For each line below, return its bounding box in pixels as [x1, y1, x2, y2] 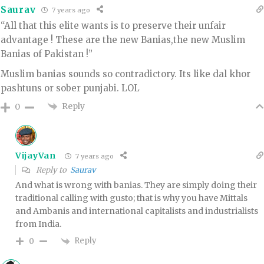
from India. [15, 219, 61, 230]
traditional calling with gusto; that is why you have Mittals [15, 193, 247, 204]
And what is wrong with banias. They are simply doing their [15, 180, 257, 191]
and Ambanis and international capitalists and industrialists [15, 206, 258, 217]
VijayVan [15, 150, 56, 161]
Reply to [34, 165, 70, 176]
